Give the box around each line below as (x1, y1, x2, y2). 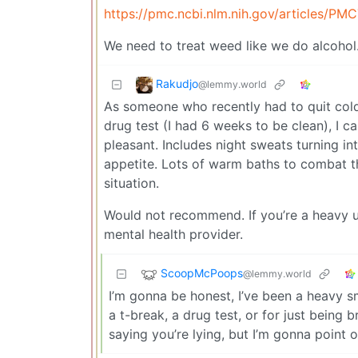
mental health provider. (104, 225, 243, 242)
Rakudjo (156, 76, 198, 90)
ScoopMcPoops (161, 265, 243, 280)
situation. (104, 174, 159, 191)
